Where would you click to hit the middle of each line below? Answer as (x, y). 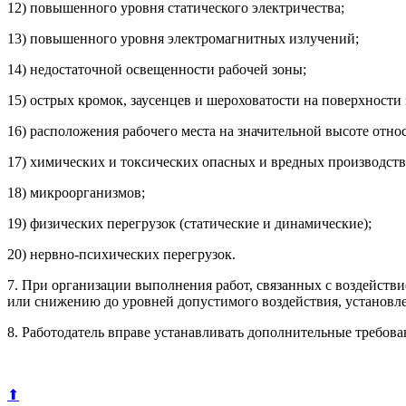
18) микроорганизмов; (76, 193)
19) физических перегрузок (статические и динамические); (189, 224)
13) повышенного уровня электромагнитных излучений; (183, 39)
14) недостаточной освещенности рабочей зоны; (157, 70)
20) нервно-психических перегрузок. (121, 255)
